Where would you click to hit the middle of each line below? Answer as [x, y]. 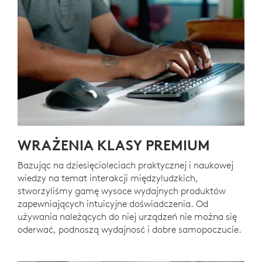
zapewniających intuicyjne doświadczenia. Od [113, 204]
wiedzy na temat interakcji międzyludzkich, [108, 178]
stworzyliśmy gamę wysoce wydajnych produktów [122, 191]
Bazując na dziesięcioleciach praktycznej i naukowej [125, 165]
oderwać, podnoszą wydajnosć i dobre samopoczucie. [130, 229]
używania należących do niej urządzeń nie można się [127, 216]
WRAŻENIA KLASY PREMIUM [114, 145]
